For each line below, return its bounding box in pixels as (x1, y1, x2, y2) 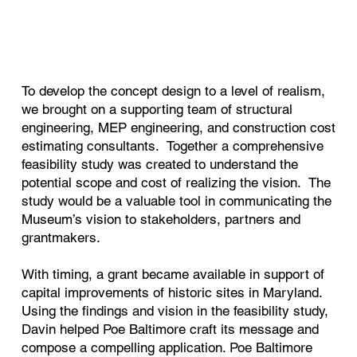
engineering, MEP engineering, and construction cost (21, 120, 335, 136)
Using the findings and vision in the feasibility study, (21, 303, 328, 320)
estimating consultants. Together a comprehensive (21, 138, 324, 155)
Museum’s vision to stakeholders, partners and (21, 211, 300, 228)
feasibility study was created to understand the (21, 156, 298, 173)
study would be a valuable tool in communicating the (21, 193, 331, 210)
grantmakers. (21, 229, 100, 246)
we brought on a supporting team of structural (21, 101, 292, 118)
